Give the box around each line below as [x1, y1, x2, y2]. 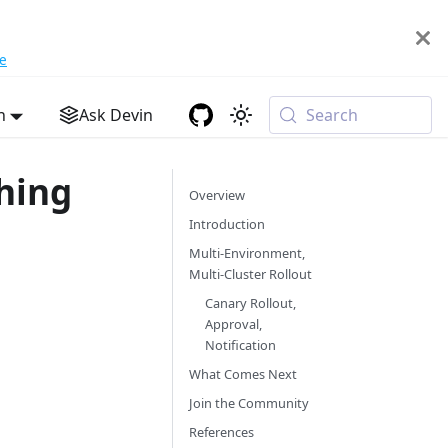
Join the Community [188, 394, 309, 412]
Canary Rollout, [204, 294, 296, 312]
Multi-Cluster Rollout [188, 265, 312, 283]
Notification [204, 336, 276, 354]
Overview [188, 186, 245, 204]
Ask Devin [79, 104, 154, 126]
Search [306, 104, 359, 126]
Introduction [188, 215, 265, 233]
